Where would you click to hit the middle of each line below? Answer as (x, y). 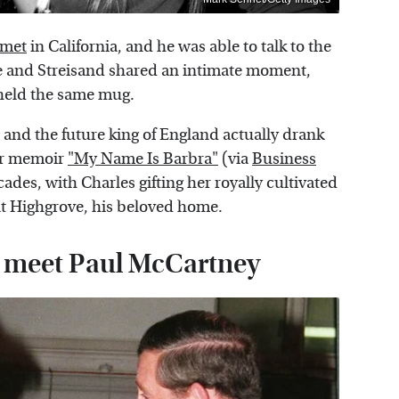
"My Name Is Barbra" (143, 159)
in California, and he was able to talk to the (179, 47)
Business (284, 159)
